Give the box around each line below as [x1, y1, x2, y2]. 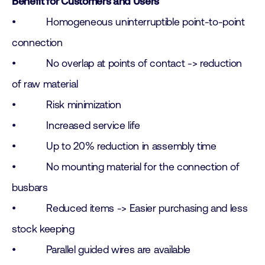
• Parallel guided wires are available [12, 244, 190, 256]
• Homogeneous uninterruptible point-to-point [12, 16, 245, 28]
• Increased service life [12, 119, 141, 131]
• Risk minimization [12, 99, 121, 111]
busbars [12, 182, 48, 193]
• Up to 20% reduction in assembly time [12, 140, 216, 152]
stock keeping [12, 223, 75, 235]
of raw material [12, 78, 78, 90]
